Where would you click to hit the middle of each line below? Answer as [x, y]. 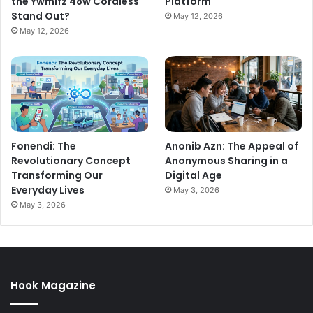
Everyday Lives [48, 190]
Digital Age [194, 176]
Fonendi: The [44, 146]
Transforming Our [57, 176]
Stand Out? [41, 16]
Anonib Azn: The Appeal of [232, 146]
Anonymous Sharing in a [227, 161]
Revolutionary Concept [71, 161]
